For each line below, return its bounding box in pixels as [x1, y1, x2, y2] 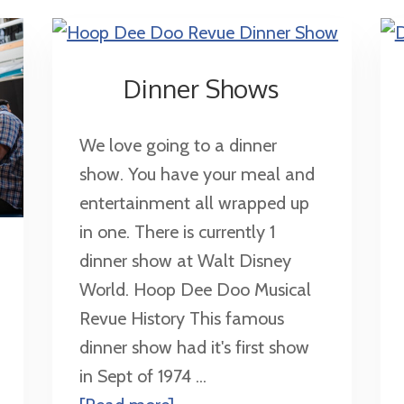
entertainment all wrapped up [79, 191, 310, 214]
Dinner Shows [124, 71, 280, 105]
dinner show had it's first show [79, 335, 310, 358]
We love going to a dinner [79, 133, 278, 156]
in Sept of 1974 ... [79, 364, 207, 387]
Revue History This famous [79, 307, 285, 329]
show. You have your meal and [79, 162, 316, 185]
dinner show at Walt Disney [79, 249, 292, 271]
